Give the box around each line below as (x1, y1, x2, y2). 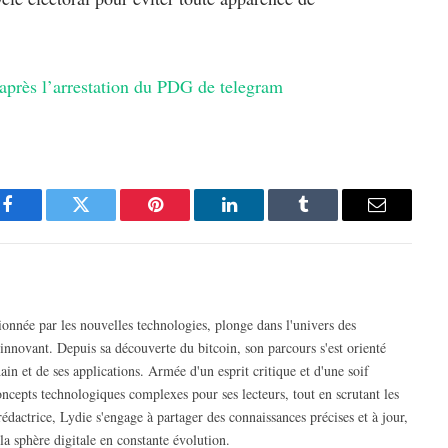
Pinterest (153, 210, 217, 229)
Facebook (5, 210, 76, 229)
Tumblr (301, 210, 355, 229)
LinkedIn (227, 210, 294, 229)
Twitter (79, 210, 132, 229)
